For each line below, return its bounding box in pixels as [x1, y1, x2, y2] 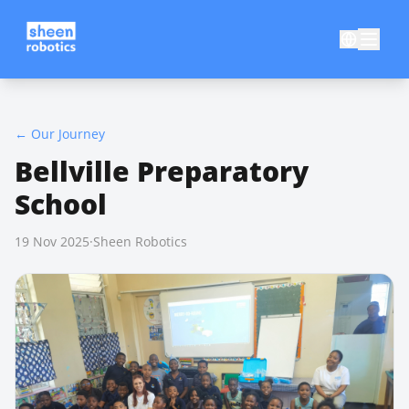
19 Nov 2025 [15, 233, 89, 250]
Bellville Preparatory [15, 152, 309, 190]
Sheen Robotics [93, 233, 187, 250]
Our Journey [31, 125, 105, 142]
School [15, 185, 107, 223]
